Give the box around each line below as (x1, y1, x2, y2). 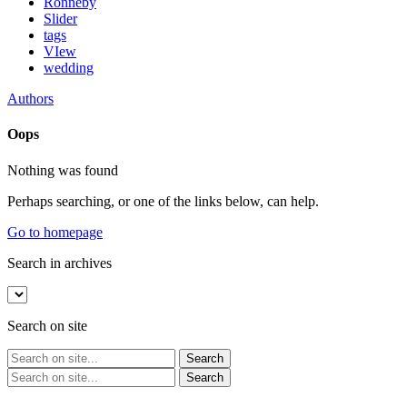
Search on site (7, 317, 87, 333)
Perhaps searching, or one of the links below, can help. (7, 193, 319, 209)
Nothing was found (7, 162, 118, 178)
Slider (44, 11, 77, 26)
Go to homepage (7, 223, 103, 240)
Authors (7, 91, 54, 106)
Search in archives (7, 254, 112, 271)
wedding (44, 60, 94, 75)
